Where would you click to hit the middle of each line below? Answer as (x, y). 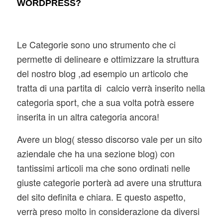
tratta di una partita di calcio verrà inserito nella (111, 88)
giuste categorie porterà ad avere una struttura (109, 182)
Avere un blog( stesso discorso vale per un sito (109, 139)
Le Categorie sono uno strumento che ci (96, 45)
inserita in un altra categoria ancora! (88, 117)
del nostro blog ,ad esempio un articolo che (102, 73)
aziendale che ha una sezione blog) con (96, 153)
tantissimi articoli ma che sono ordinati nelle (103, 167)
